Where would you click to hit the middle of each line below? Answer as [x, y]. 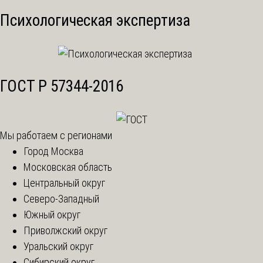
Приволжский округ [65, 230]
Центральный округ [64, 183]
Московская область [68, 167]
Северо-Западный [61, 198]
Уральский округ [58, 246]
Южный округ [52, 214]
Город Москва [53, 151]
